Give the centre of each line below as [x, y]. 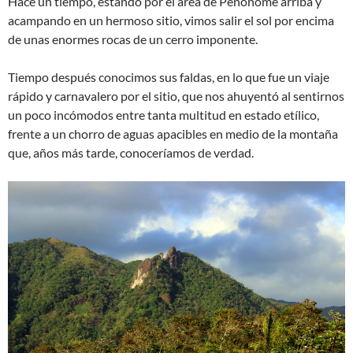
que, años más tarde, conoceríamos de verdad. [131, 153]
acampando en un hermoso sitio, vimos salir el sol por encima [171, 20]
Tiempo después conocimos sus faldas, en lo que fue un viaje [169, 77]
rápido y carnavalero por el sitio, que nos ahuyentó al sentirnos [176, 96]
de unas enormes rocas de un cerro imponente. [133, 39]
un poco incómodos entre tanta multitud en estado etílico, [163, 115]
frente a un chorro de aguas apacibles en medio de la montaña [173, 134]
